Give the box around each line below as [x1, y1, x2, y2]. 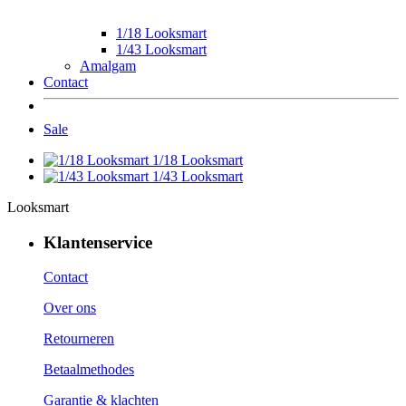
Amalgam [80, 57, 136, 73]
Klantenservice [43, 232, 152, 252]
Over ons [43, 300, 96, 316]
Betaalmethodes [43, 362, 134, 378]
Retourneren [43, 331, 114, 347]
